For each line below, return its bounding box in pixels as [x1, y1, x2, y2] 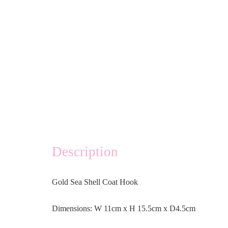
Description [52, 144, 118, 160]
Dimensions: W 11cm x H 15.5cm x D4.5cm [52, 204, 195, 213]
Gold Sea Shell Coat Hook [52, 178, 138, 187]
